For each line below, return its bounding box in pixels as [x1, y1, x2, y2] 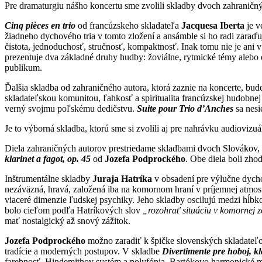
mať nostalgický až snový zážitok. [5, 215, 130, 226]
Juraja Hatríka [92, 173, 152, 184]
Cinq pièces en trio [5, 20, 75, 30]
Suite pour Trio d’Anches [137, 103, 233, 113]
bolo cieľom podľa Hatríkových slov [5, 205, 143, 215]
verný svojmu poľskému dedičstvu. [5, 103, 137, 113]
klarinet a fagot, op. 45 [5, 153, 91, 164]
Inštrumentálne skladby [5, 173, 92, 184]
